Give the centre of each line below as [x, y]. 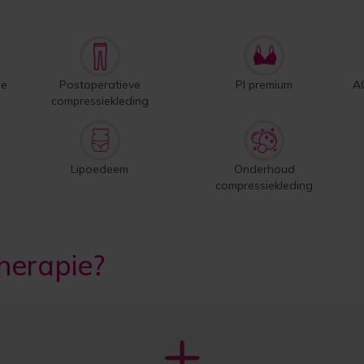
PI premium [264, 84]
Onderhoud [264, 169]
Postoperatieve [100, 84]
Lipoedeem [100, 169]
